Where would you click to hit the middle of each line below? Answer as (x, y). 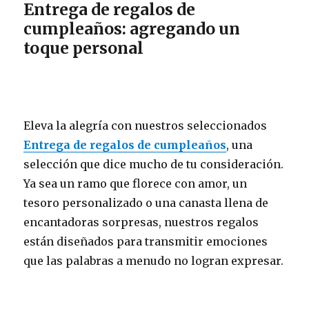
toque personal (84, 48)
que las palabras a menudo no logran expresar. (154, 260)
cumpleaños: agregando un (132, 28)
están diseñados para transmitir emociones (146, 241)
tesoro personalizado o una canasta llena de (146, 202)
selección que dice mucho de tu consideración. (154, 164)
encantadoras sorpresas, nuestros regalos (141, 222)
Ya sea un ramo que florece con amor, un (136, 183)
